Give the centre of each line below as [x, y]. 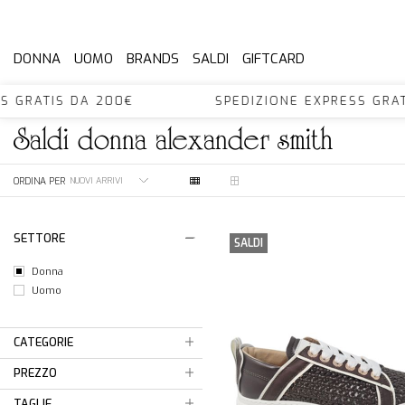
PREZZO [35, 373]
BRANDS [153, 59]
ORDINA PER [39, 180]
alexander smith [240, 141]
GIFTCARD [273, 59]
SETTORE [39, 238]
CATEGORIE [43, 342]
